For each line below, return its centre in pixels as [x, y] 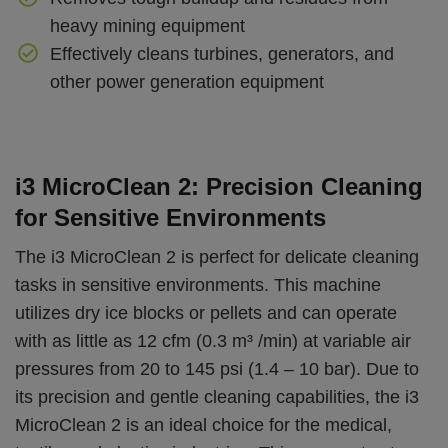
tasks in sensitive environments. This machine [198, 285]
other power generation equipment [186, 81]
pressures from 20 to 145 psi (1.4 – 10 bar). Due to [217, 369]
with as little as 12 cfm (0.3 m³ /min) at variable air [213, 341]
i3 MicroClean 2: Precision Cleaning [219, 186]
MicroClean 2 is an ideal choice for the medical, [203, 425]
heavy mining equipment [147, 25]
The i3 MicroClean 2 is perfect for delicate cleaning [217, 257]
